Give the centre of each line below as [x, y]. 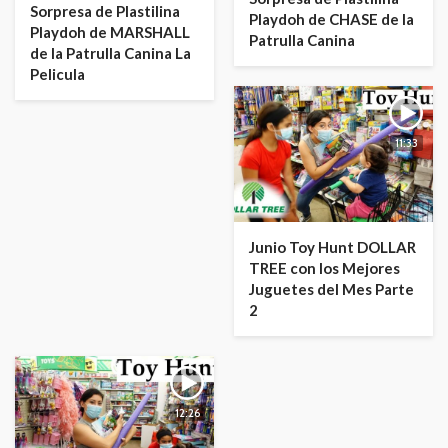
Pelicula [57, 73]
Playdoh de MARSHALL [110, 31]
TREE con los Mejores [324, 268]
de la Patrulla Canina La [110, 52]
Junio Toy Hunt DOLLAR [332, 247]
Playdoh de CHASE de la [331, 18]
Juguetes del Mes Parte [331, 289]
